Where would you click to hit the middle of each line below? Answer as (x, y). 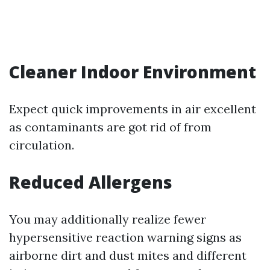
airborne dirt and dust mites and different (128, 255)
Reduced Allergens (91, 182)
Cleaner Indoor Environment (133, 72)
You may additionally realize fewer (108, 219)
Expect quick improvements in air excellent (133, 109)
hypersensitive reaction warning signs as (125, 237)
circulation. (42, 145)
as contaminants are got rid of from (110, 127)
